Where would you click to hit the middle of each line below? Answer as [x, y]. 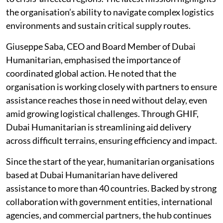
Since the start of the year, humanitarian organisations [110, 161]
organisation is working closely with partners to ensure [111, 87]
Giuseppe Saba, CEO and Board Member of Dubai [101, 46]
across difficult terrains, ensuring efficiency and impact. [111, 140]
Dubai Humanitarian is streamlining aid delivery [99, 127]
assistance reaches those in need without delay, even [107, 100]
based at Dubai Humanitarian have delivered [92, 175]
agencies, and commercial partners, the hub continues [109, 215]
